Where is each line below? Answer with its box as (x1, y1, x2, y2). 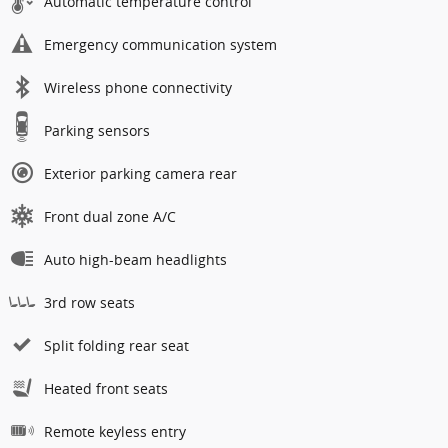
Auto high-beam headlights (44, 250, 227, 270)
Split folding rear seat (44, 336, 189, 356)
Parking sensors (44, 121, 150, 141)
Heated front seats (44, 379, 168, 399)
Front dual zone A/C (44, 207, 176, 227)
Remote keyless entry (44, 422, 186, 442)
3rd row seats (44, 293, 135, 313)
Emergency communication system (44, 35, 277, 55)
